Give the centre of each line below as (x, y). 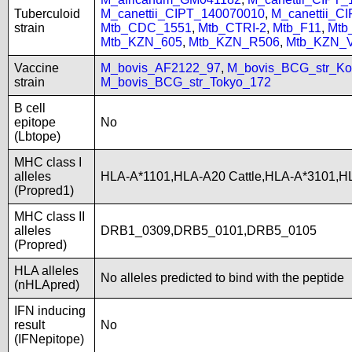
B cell (30, 108)
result (29, 325)
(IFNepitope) (49, 339)
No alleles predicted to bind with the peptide (222, 278)
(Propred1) (44, 191)
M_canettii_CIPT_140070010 (183, 14)
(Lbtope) (37, 136)
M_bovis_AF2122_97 (161, 68)
